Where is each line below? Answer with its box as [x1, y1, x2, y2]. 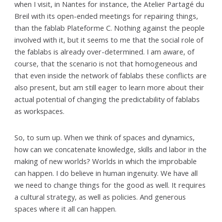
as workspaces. [14, 106, 65, 116]
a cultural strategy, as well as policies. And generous [14, 192, 186, 202]
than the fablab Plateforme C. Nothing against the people [14, 23, 205, 33]
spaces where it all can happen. [14, 204, 117, 214]
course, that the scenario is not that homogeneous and [14, 58, 198, 69]
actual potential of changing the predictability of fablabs [14, 94, 200, 105]
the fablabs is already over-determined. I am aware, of [14, 47, 195, 57]
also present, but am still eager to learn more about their [14, 82, 205, 93]
